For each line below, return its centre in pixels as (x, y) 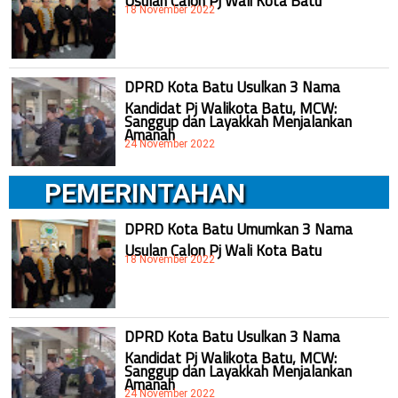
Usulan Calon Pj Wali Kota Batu (223, 245)
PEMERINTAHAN (145, 193)
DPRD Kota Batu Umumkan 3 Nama (239, 229)
